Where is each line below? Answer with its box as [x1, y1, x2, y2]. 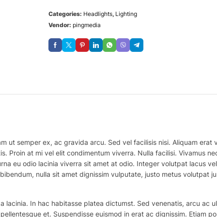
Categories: [48, 10, 83, 18]
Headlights [83, 10, 112, 18]
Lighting [115, 10, 137, 18]
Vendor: [48, 21, 73, 29]
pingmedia [73, 21, 101, 29]
